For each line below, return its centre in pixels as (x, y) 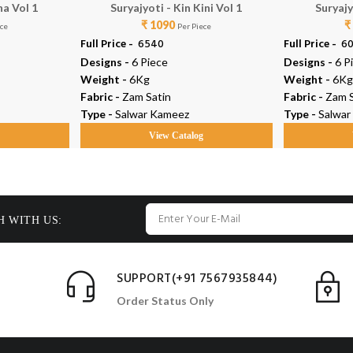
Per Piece (195, 26)
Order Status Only (165, 300)
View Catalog (176, 136)
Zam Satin (146, 97)
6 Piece (149, 62)
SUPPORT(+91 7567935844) (197, 279)
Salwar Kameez (152, 114)
